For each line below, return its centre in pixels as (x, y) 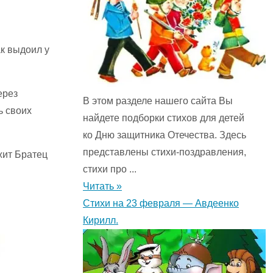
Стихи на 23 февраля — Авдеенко (161, 204)
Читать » (102, 186)
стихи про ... (110, 169)
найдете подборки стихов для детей (164, 118)
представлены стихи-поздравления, (165, 152)
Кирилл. (101, 221)
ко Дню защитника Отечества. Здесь (165, 135)
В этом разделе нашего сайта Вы (158, 101)
